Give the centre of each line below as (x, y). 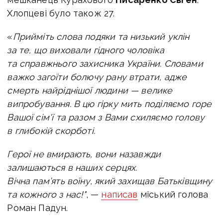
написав (119, 194)
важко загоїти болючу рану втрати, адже (97, 77)
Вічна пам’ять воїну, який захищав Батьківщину (110, 181)
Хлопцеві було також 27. (61, 13)
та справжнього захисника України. (86, 63)
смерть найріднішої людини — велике (90, 90)
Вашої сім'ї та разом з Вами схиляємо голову (106, 117)
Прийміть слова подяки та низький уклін (101, 36)
